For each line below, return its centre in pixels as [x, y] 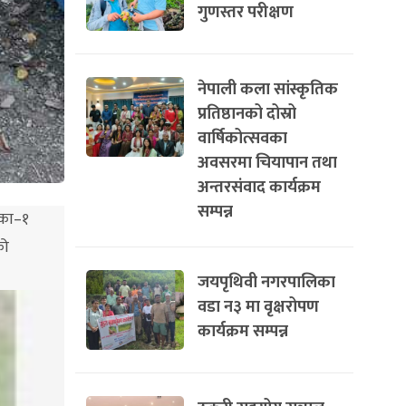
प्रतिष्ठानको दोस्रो [247, 114]
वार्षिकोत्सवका [242, 138]
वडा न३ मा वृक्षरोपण [258, 307]
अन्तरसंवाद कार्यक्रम [259, 187]
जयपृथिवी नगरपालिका [266, 282]
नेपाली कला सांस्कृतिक [268, 89]
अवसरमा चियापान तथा [267, 163]
